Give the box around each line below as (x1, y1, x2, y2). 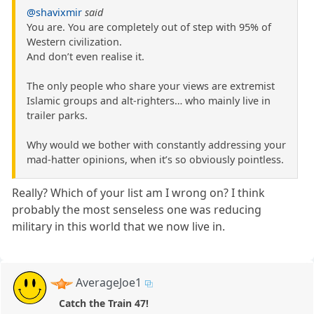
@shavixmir (27, 6, 82, 20)
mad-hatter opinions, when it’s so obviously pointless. (27, 153, 284, 167)
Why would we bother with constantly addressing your (27, 138, 286, 152)
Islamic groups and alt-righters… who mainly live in (27, 94, 271, 108)
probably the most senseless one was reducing (12, 202, 262, 218)
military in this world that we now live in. (12, 219, 226, 235)
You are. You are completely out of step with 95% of (27, 20, 271, 34)
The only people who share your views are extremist (27, 79, 275, 93)
